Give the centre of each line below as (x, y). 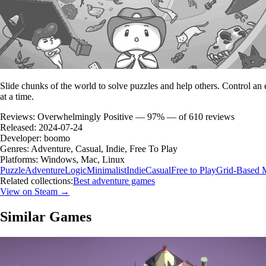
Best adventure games (114, 180)
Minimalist (107, 170)
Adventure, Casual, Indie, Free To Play (104, 148)
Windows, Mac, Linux (83, 159)
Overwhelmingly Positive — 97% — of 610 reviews (136, 116)
